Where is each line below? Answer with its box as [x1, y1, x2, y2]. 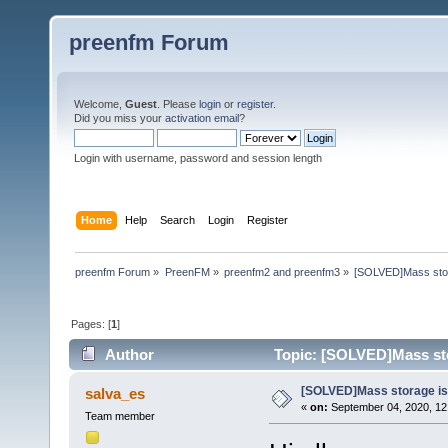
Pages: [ [71, 317, 112, 330]
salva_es [85, 385, 146, 403]
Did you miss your [74, 112, 165, 124]
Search [160, 213, 196, 226]
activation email [165, 112, 239, 124]
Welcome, [74, 98, 125, 110]
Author [105, 346, 155, 364]
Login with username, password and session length [74, 152, 322, 164]
